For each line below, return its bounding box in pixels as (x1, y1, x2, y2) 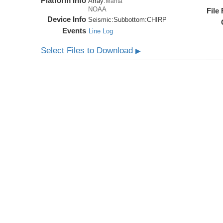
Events (62, 26, 87, 35)
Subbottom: (113, 16, 147, 24)
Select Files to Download (41, 46, 136, 56)
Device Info (47, 15, 87, 24)
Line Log (89, 27, 113, 35)
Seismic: (88, 16, 114, 24)
